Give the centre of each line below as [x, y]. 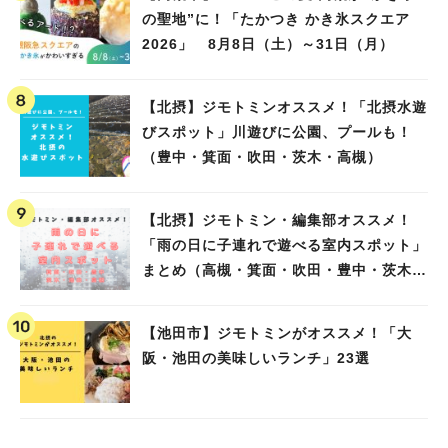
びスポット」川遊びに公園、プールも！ [277, 131]
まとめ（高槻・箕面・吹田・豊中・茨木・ [284, 269]
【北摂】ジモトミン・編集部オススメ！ [277, 219]
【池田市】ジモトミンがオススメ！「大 [277, 332]
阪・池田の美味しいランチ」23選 [263, 357]
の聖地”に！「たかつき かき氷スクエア [276, 18]
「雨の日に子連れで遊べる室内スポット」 [284, 244]
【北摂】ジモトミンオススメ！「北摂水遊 [284, 106]
